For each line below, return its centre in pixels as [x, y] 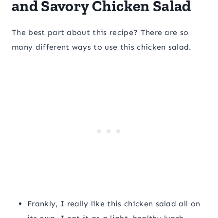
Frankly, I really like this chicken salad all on [114, 204]
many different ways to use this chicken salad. [102, 47]
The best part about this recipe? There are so [100, 33]
